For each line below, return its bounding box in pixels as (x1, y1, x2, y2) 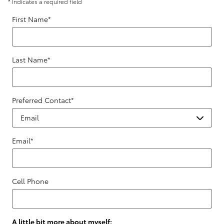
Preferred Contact (12, 94, 71, 105)
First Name (12, 13, 48, 24)
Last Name (12, 54, 47, 64)
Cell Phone (12, 175, 48, 186)
